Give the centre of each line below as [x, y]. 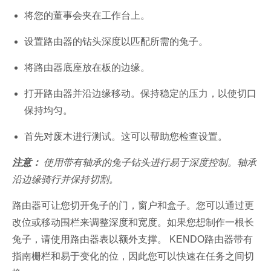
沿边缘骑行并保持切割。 [65, 179]
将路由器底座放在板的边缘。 [87, 67]
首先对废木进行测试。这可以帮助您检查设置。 [126, 136]
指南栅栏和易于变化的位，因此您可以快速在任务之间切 [133, 256]
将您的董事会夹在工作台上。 [87, 15]
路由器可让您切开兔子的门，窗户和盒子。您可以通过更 [133, 205]
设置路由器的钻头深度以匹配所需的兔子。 [116, 41]
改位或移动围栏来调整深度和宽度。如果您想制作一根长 [133, 222]
